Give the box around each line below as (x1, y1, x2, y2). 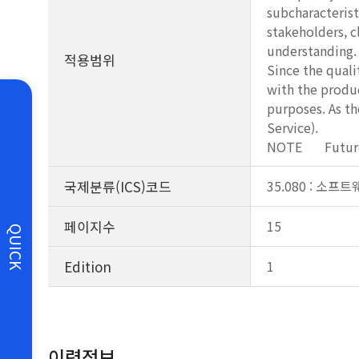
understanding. (267, 41, 357, 60)
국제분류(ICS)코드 (64, 176, 171, 196)
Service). (267, 118, 318, 137)
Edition (64, 256, 111, 276)
